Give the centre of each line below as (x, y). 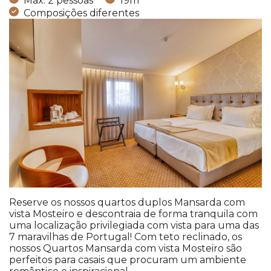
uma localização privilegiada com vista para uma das (134, 226)
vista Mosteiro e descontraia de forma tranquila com (133, 214)
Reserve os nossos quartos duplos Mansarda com (127, 203)
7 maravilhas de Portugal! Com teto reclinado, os (126, 237)
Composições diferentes (81, 13)
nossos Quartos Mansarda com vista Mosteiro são (126, 249)
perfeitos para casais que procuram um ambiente (128, 260)
